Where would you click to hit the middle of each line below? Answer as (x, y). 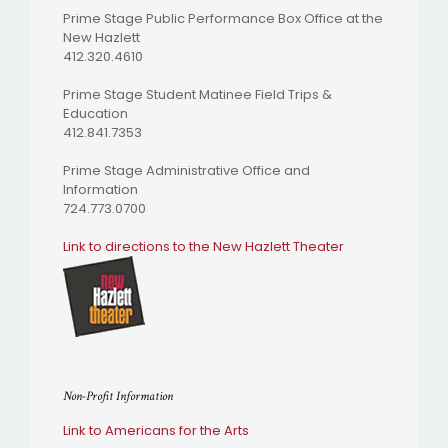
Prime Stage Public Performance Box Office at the (223, 18)
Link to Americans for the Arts (156, 430)
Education (95, 113)
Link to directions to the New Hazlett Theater (203, 246)
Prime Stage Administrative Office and (186, 170)
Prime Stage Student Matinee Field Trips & (197, 94)
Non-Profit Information (118, 396)
